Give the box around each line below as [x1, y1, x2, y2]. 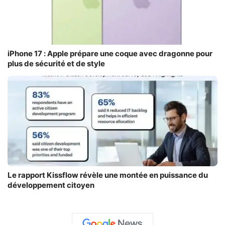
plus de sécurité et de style [8, 58, 105, 68]
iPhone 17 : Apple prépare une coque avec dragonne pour [8, 48, 212, 58]
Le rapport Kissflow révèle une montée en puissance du [8, 170, 208, 180]
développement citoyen [8, 180, 94, 190]
